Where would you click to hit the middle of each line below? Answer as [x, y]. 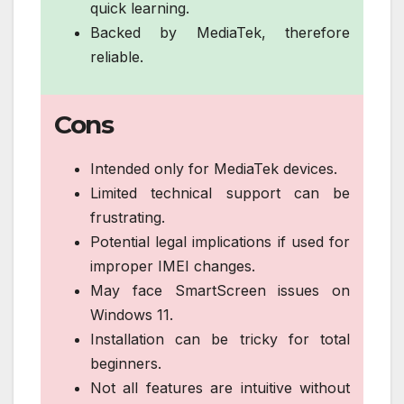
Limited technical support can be [220, 193]
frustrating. [128, 217]
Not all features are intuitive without [220, 387]
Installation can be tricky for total [220, 339]
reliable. [117, 56]
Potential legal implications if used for [220, 241]
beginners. [126, 363]
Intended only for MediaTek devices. [214, 168]
